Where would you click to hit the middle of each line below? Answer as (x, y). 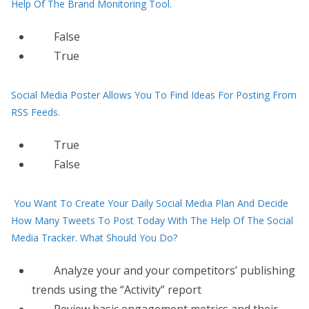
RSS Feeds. (36, 112)
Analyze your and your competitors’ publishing (175, 270)
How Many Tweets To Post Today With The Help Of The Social (152, 220)
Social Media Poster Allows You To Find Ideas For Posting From (154, 95)
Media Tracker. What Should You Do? (94, 238)
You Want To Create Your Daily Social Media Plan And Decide (151, 203)
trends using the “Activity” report (117, 290)
